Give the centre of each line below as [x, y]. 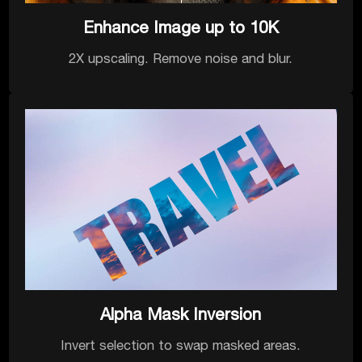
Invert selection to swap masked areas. [181, 345]
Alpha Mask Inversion [181, 314]
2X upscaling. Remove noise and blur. [181, 59]
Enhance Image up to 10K [181, 27]
